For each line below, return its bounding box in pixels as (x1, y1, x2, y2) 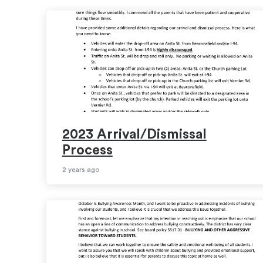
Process (62, 143, 113, 157)
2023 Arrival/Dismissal (62, 127, 207, 141)
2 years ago (62, 166, 99, 173)
